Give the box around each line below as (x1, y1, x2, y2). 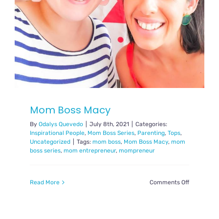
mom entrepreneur (64, 147, 116, 154)
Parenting (137, 130, 165, 137)
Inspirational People (30, 130, 85, 137)
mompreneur (119, 147, 155, 154)
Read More (30, 179, 60, 186)
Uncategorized (30, 138, 71, 146)
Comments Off (149, 179, 189, 186)
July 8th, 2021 (89, 121, 130, 128)
